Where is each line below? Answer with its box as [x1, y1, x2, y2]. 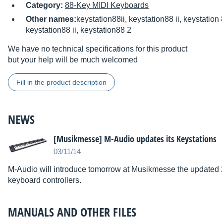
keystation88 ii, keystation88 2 [26, 26, 131, 35]
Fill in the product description [16, 78, 107, 87]
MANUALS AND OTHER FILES [8, 204, 136, 221]
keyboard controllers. [8, 176, 81, 185]
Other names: [26, 15, 76, 24]
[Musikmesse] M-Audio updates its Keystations [54, 133, 217, 145]
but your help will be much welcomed [8, 55, 138, 64]
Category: [26, 1, 65, 10]
